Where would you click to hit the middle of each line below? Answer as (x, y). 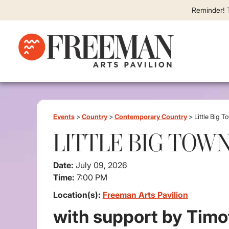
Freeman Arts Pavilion (145, 195)
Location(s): (78, 195)
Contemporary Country (151, 116)
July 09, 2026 (101, 165)
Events (64, 116)
